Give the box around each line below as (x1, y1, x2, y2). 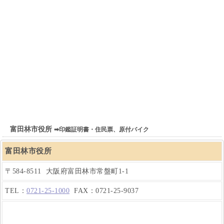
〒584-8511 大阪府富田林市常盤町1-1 (5, 167, 128, 175)
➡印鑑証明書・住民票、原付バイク (54, 126, 149, 133)
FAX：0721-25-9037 (69, 187, 138, 194)
